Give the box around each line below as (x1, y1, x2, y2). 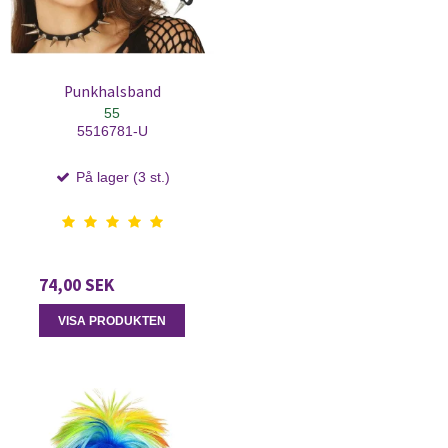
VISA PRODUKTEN (58, 313, 166, 328)
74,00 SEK (39, 274, 114, 297)
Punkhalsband (63, 81, 161, 101)
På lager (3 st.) (72, 169, 170, 186)
